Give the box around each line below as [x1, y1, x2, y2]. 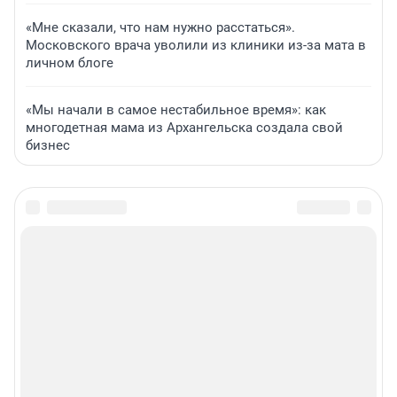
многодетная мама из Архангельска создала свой [26, 120, 343, 136]
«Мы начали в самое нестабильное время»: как [26, 102, 326, 119]
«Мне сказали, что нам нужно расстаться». [26, 19, 295, 36]
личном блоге [26, 55, 113, 72]
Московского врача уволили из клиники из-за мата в [26, 37, 366, 54]
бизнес [26, 137, 70, 154]
